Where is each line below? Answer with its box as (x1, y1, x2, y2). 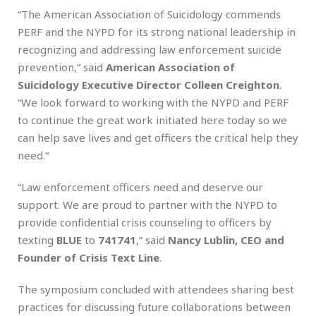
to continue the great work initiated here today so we (18, 112, 287, 127)
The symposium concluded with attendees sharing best (18, 281, 294, 296)
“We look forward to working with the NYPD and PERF (18, 95, 288, 109)
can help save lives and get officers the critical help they (18, 130, 298, 145)
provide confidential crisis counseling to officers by (18, 214, 272, 229)
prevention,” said (18, 59, 106, 74)
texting (18, 232, 56, 247)
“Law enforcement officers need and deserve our (18, 179, 263, 194)
